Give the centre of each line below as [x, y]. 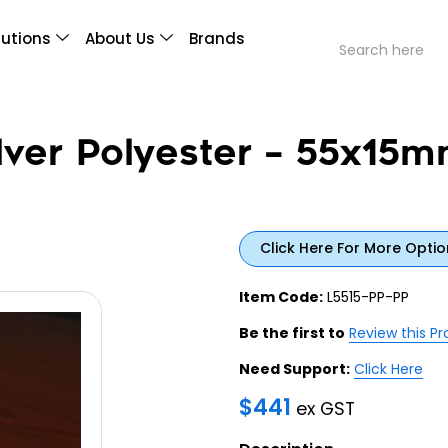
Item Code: [281, 296]
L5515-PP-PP [366, 296]
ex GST [325, 408]
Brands [217, 39]
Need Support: [294, 368]
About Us [120, 39]
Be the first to [292, 332]
